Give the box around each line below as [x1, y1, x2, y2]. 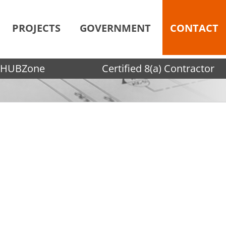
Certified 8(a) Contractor [102, 62, 215, 75]
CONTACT [170, 21, 218, 35]
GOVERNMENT [80, 21, 151, 35]
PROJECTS [12, 21, 61, 35]
